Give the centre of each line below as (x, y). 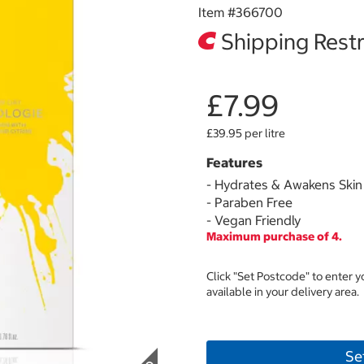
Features (234, 162)
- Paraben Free (249, 202)
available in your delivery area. (283, 292)
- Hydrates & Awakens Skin (284, 184)
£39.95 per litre (246, 133)
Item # (217, 12)
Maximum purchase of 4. (274, 236)
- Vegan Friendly (253, 220)
